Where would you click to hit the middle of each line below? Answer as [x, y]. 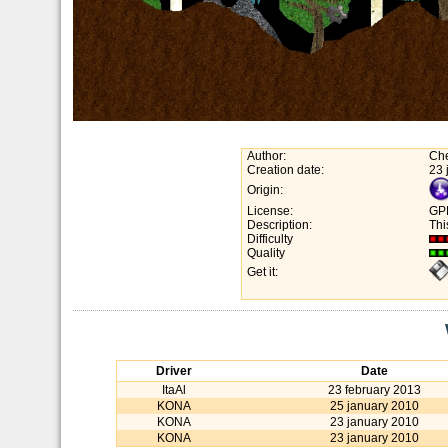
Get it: [262, 271]
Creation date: [285, 169]
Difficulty [270, 238]
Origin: [265, 189]
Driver [173, 370]
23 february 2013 [374, 389]
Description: [279, 224]
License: [270, 210]
